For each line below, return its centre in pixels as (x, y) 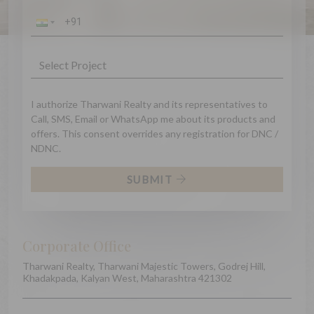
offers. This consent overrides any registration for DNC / (155, 133)
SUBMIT (150, 179)
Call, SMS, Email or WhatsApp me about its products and (153, 118)
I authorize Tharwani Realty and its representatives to (149, 104)
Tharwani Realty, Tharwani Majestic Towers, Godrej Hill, (144, 266)
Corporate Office (77, 245)
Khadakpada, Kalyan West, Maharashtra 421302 (127, 278)
